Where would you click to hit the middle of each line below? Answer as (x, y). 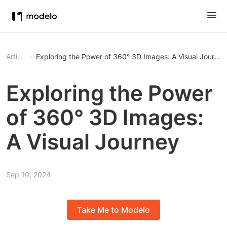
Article (20, 56)
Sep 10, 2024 (28, 175)
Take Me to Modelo (113, 210)
